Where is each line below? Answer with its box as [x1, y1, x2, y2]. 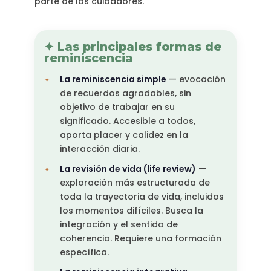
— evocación [166, 73, 226, 86]
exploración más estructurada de [59, 177, 210, 189]
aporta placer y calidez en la [59, 129, 188, 142]
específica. [59, 246, 109, 259]
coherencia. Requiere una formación [59, 232, 221, 245]
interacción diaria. [59, 143, 140, 155]
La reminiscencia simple [59, 73, 166, 86]
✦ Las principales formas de [44, 39, 221, 54]
